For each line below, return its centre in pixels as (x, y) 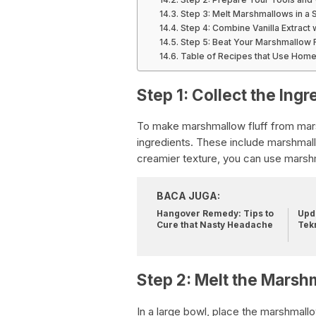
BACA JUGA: (188, 196)
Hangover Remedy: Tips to (215, 214)
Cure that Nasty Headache (215, 225)
